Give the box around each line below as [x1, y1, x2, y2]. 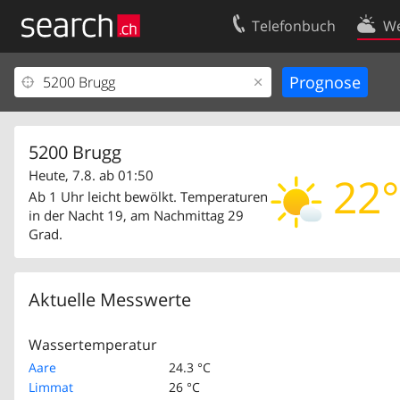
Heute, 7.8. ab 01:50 [29, 166, 154, 185]
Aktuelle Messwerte [29, 287, 191, 312]
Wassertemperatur [29, 335, 157, 354]
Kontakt [319, 73, 365, 91]
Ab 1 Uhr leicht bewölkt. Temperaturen [29, 187, 268, 205]
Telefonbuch [252, 16, 337, 36]
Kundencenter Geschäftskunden [25, 103, 219, 121]
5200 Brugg [29, 140, 121, 165]
